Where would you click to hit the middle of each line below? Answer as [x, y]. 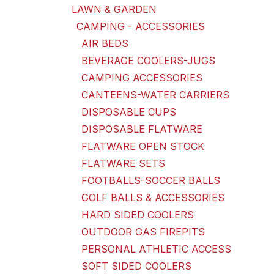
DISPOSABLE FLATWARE [142, 129]
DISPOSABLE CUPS [129, 112]
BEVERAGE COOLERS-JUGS [148, 61]
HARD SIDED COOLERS [138, 215]
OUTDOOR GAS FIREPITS [143, 232]
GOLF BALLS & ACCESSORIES [153, 198]
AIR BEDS [105, 43]
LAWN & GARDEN [114, 9]
